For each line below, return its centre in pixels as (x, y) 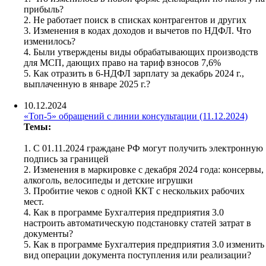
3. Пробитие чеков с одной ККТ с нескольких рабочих (134, 191)
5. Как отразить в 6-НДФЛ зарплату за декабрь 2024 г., (134, 73)
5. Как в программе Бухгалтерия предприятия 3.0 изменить (144, 244)
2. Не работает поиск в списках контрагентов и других (135, 20)
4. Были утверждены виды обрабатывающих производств (141, 52)
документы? (48, 233)
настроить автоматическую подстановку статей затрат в (137, 223)
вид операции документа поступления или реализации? (137, 255)
